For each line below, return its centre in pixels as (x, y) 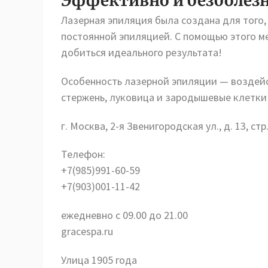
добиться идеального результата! (141, 52)
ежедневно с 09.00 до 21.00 (124, 215)
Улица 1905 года (99, 260)
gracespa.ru (87, 232)
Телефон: (83, 154)
